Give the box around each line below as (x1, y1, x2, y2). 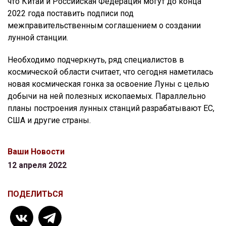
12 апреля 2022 (8, 160, 67, 170)
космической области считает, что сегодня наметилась (8, 67, 213, 77)
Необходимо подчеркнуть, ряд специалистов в (8, 54, 184, 65)
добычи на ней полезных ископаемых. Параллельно (8, 91, 206, 101)
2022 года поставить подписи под (8, 8, 134, 18)
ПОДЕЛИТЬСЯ (8, 189, 63, 199)
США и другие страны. (8, 115, 91, 125)
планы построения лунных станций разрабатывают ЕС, (8, 103, 214, 113)
